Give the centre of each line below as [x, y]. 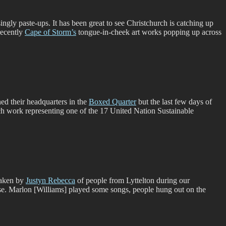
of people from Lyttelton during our [132, 180]
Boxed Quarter [112, 101]
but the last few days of [174, 101]
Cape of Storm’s [50, 32]
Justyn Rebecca [50, 180]
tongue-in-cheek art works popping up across [149, 32]
